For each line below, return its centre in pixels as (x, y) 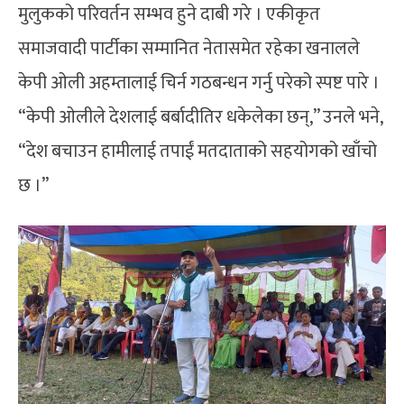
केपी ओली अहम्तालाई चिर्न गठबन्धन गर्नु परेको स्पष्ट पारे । (199, 83)
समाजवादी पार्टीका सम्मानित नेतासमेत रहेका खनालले (189, 48)
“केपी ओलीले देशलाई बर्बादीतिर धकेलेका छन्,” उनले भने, (200, 117)
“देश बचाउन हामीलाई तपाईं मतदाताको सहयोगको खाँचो (197, 151)
